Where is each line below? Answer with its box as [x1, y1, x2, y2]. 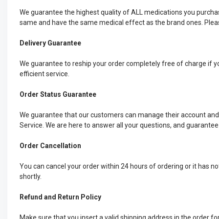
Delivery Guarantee [20, 39, 81, 47]
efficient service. [20, 70, 69, 78]
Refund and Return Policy [20, 193, 101, 201]
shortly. [20, 173, 42, 180]
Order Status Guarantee [20, 90, 96, 98]
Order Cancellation [20, 142, 81, 150]
